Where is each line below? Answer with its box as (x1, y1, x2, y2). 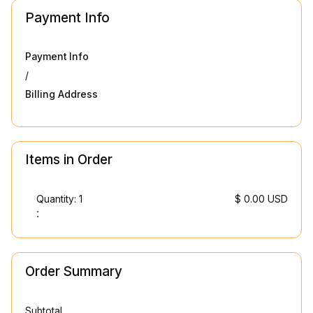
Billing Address (25, 89, 99, 101)
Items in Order (25, 152, 113, 168)
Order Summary (25, 263, 123, 280)
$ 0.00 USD (234, 193, 288, 205)
